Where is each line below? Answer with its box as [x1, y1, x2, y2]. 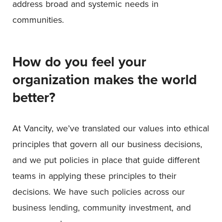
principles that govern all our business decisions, [12, 137, 202, 150]
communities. [12, 13, 67, 26]
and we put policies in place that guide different [12, 153, 200, 166]
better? [12, 87, 59, 107]
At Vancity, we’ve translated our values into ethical [12, 121, 209, 134]
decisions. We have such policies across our [12, 185, 185, 198]
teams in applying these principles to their [12, 169, 176, 182]
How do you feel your [12, 51, 146, 71]
